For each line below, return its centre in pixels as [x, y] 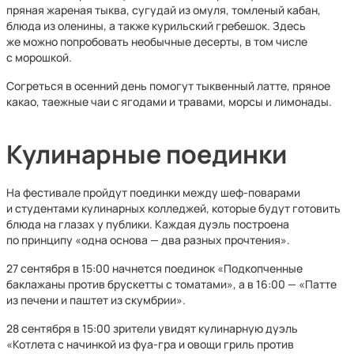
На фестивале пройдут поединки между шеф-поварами [153, 192]
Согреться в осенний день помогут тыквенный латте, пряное [168, 86]
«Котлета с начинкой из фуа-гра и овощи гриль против [150, 344]
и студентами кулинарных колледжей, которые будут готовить [173, 208]
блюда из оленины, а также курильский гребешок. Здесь [156, 26]
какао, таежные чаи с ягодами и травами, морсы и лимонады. [169, 102]
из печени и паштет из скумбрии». [96, 300]
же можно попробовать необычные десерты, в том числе [157, 41]
